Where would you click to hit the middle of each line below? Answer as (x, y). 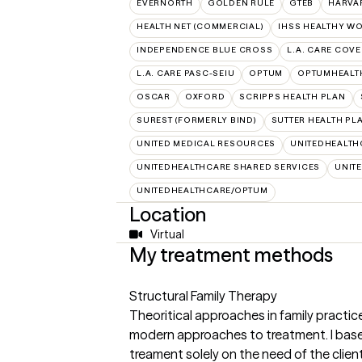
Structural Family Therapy (203, 296)
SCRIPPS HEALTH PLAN (293, 97)
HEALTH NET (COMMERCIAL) (200, 26)
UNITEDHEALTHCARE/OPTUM (202, 190)
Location (168, 215)
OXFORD (205, 97)
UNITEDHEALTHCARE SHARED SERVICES (228, 167)
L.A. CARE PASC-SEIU (186, 73)
